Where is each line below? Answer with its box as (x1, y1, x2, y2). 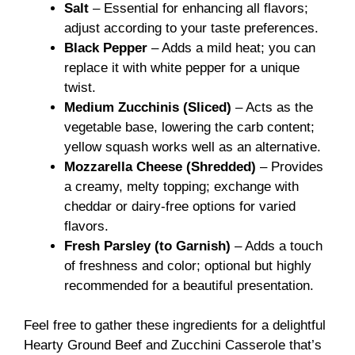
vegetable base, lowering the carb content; (64, 119, 315, 135)
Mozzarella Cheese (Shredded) (64, 158, 256, 174)
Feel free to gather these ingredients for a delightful (24, 318, 326, 334)
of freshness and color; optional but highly (64, 258, 311, 273)
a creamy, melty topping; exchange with (64, 178, 299, 194)
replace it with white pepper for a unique (64, 59, 300, 75)
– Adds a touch (231, 238, 323, 254)
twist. (64, 79, 96, 95)
